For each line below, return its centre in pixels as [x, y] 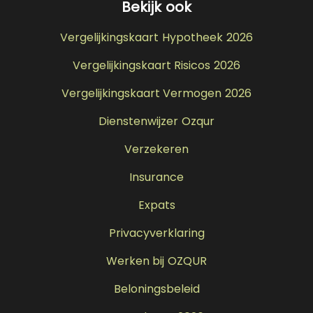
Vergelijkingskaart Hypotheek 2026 [156, 37]
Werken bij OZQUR [156, 261]
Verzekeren [156, 149]
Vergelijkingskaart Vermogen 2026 [156, 93]
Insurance [156, 177]
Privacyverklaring [156, 233]
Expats [156, 205]
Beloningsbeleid [156, 289]
